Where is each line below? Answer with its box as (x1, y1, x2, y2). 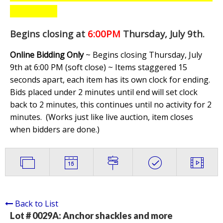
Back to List (15, 198, 58, 210)
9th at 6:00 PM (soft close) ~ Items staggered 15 (10, 62, 187, 73)
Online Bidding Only (10, 49, 84, 61)
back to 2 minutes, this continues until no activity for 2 (10, 99, 212, 111)
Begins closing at (10, 27, 85, 40)
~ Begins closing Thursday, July (84, 49, 202, 61)
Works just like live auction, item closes (48, 111, 193, 123)
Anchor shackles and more (63, 210, 173, 222)
